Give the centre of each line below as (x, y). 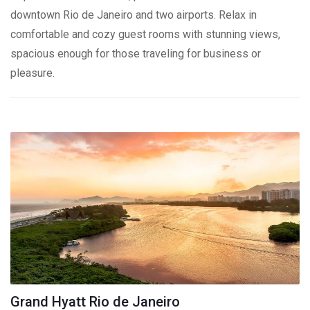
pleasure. (33, 73)
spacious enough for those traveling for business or (136, 54)
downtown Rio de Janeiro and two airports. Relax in (134, 15)
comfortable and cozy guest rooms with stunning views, (145, 34)
